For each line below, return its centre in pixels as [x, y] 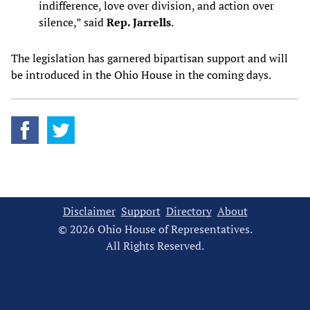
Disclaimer [89, 211]
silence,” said [73, 22]
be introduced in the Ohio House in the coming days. [142, 75]
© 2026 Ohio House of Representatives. [155, 229]
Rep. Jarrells [139, 22]
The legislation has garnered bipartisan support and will [149, 58]
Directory [189, 211]
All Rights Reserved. [155, 246]
